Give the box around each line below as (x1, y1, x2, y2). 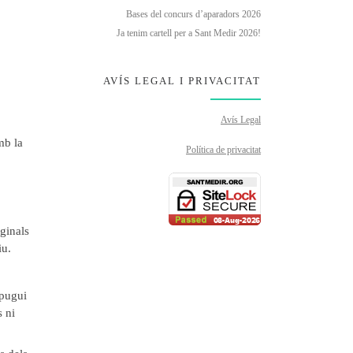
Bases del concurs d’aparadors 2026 (126, 9, 261, 19)
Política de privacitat (186, 144, 261, 154)
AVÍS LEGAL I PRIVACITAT (103, 75, 261, 87)
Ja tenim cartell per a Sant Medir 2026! (117, 28, 261, 39)
